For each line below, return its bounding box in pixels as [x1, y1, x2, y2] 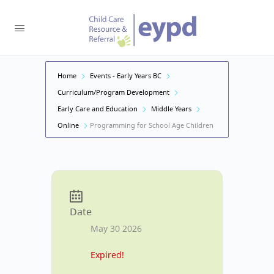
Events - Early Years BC [90, 71, 161, 80]
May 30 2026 [91, 223, 142, 234]
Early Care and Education [57, 104, 138, 113]
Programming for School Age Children [90, 120, 213, 130]
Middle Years [151, 104, 191, 113]
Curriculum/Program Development [57, 87, 169, 97]
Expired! [91, 249, 124, 261]
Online [57, 120, 79, 130]
